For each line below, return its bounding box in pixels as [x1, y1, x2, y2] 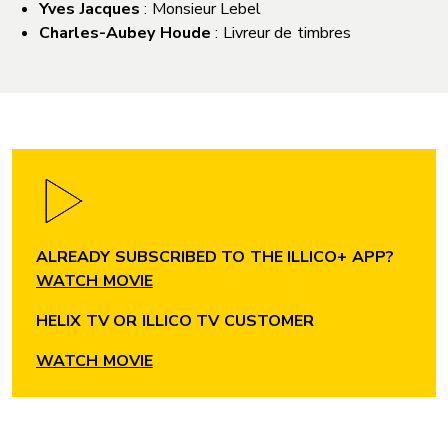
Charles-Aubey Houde [39, 21, 211, 44]
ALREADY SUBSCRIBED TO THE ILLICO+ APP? [36, 245, 394, 268]
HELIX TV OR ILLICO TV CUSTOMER [36, 309, 314, 332]
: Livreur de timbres [210, 21, 351, 44]
